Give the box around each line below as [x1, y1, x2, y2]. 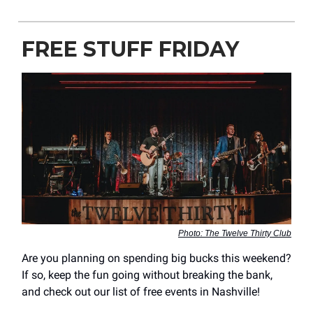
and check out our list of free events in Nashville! [22, 284, 260, 298]
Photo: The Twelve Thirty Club [178, 228, 291, 238]
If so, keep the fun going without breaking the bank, [22, 268, 272, 282]
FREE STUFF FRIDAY [22, 36, 239, 62]
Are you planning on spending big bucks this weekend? [22, 251, 291, 265]
